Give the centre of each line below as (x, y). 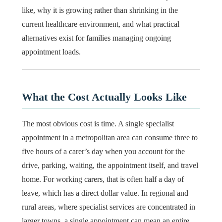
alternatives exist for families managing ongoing (96, 38)
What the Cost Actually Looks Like (104, 97)
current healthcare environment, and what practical (101, 24)
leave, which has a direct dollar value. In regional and (105, 193)
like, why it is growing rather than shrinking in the (100, 10)
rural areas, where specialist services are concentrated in (109, 207)
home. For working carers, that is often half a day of (103, 179)
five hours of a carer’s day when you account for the (103, 151)
